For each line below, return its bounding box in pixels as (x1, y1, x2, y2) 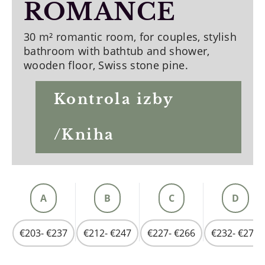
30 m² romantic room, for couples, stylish (24, 30, 237, 44)
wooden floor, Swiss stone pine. (24, 58, 188, 72)
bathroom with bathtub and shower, (24, 44, 210, 58)
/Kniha (54, 126, 115, 143)
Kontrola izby (54, 91, 174, 108)
